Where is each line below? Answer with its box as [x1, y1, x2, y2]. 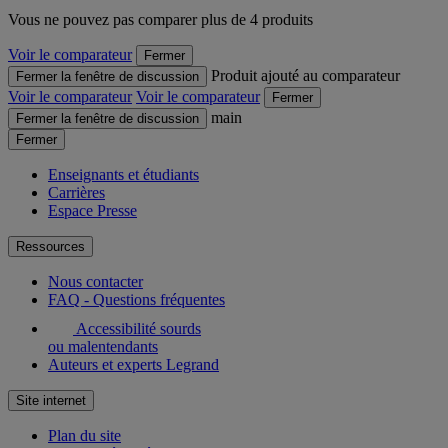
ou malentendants [48, 337, 158, 355]
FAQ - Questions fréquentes [48, 290, 225, 308]
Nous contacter [48, 272, 143, 290]
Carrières [48, 183, 105, 201]
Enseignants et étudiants [48, 165, 199, 183]
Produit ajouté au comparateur [211, 66, 400, 84]
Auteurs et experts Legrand [48, 355, 219, 373]
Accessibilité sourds [73, 319, 201, 337]
